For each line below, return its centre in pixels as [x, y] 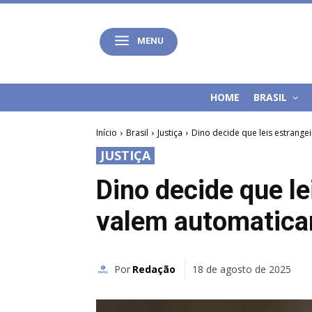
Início [107, 133]
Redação [154, 269]
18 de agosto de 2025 [242, 270]
